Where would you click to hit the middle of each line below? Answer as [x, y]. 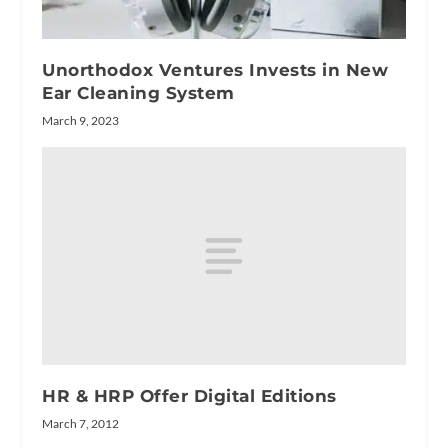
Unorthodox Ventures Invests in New [215, 70]
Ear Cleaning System [138, 93]
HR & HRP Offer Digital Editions [189, 396]
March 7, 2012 [81, 424]
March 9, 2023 [81, 121]
